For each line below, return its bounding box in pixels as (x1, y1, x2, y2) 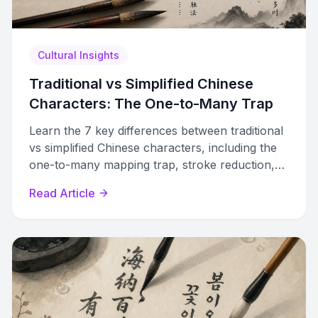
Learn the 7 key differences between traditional (29, 124, 283, 138)
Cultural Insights (38, 49, 119, 61)
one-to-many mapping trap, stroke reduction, (29, 158, 275, 172)
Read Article (29, 186, 95, 200)
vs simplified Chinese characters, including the (29, 141, 277, 155)
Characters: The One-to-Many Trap (29, 95, 273, 112)
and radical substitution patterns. (29, 175, 204, 189)
